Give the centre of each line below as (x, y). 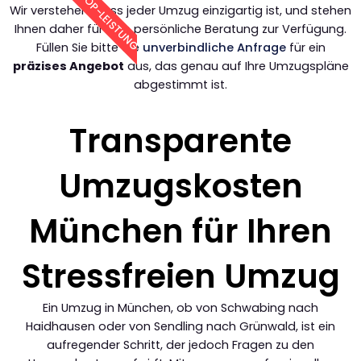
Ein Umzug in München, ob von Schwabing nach (180, 308)
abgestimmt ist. (180, 85)
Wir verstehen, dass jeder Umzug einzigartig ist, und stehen (180, 11)
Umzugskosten (180, 187)
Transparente (180, 141)
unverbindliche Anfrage (214, 48)
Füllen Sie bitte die (89, 48)
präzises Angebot (68, 66)
